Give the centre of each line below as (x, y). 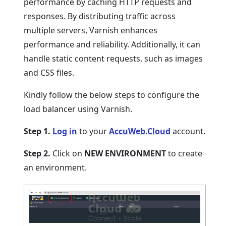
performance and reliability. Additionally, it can (112, 44)
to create (184, 153)
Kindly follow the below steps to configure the (112, 95)
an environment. (55, 167)
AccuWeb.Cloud (140, 131)
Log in (65, 131)
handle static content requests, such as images (114, 59)
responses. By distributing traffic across (100, 16)
